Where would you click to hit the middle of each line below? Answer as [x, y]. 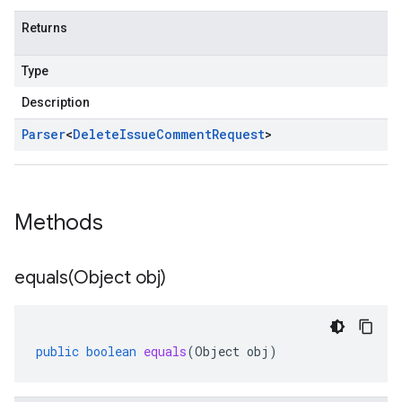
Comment [184, 134]
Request [238, 134]
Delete [96, 134]
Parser [44, 134]
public [57, 351]
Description [56, 102]
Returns [44, 28]
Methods [61, 223]
